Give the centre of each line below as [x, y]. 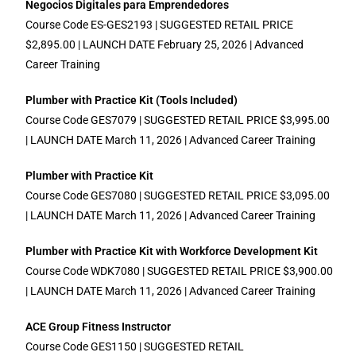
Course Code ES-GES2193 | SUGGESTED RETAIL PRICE [160, 25]
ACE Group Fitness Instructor [99, 327]
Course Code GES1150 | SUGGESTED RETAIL [135, 346]
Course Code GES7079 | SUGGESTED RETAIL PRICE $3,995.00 [178, 120]
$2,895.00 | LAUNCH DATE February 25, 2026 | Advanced [165, 44]
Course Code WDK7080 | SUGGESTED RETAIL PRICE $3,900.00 [180, 271]
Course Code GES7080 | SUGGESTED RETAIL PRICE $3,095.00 [178, 195]
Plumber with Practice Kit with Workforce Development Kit [172, 251]
